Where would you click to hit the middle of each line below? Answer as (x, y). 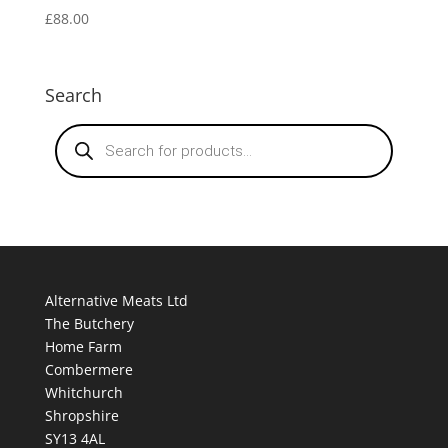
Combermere (88, 369)
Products (83, 129)
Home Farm (83, 346)
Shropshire (81, 415)
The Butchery (89, 323)
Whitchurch (83, 392)
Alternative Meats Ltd (116, 300)
